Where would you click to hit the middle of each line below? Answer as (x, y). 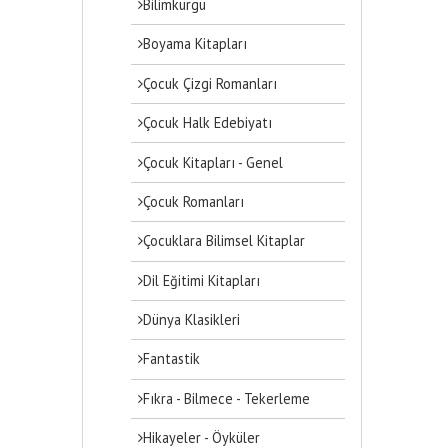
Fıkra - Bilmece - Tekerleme (227, 398)
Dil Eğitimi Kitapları (202, 280)
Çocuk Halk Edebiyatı (208, 123)
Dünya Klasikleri (192, 320)
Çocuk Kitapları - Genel (213, 162)
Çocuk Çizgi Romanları (210, 83)
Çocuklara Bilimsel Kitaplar (224, 241)
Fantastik (172, 359)
